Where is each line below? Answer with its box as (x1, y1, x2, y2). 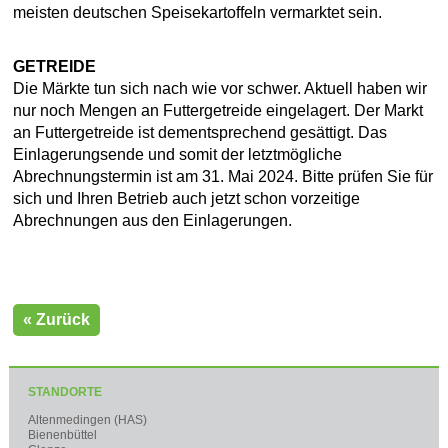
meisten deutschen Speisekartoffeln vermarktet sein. (13, 3, 383, 21)
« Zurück (23, 310, 91, 328)
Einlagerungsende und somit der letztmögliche (13, 145, 343, 163)
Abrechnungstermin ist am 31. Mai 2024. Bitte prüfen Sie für (13, 167, 434, 185)
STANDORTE (27, 385, 102, 400)
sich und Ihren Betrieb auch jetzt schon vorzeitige (13, 189, 361, 207)
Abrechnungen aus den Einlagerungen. (13, 211, 293, 229)
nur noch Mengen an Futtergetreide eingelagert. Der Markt (13, 101, 424, 119)
